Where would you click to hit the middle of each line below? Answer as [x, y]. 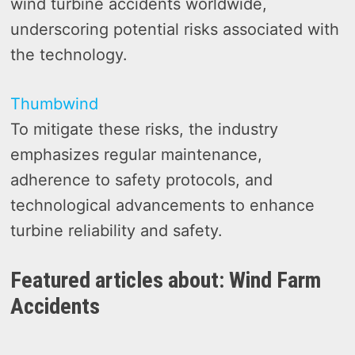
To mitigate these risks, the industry [145, 130]
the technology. [69, 55]
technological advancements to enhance [163, 206]
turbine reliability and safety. [117, 231]
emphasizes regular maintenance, [137, 155]
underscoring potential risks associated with [175, 30]
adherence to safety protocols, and [142, 180]
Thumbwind [55, 104]
